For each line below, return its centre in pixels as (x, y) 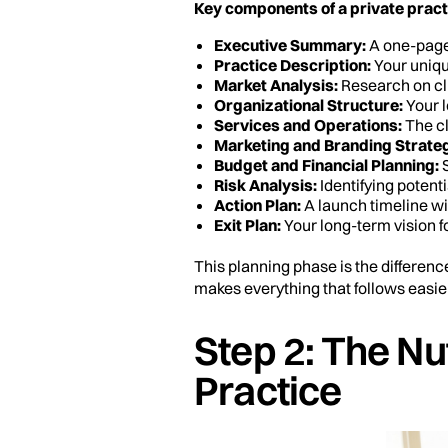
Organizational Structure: (308, 105)
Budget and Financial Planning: (326, 165)
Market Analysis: (276, 85)
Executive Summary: (290, 45)
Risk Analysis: (265, 185)
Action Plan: (257, 205)
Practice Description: (292, 65)
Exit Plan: (247, 225)
